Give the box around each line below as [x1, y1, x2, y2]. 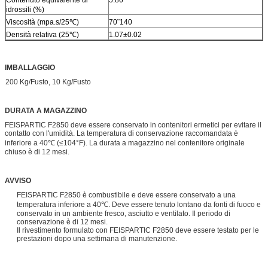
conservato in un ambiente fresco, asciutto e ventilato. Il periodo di [17, 209, 230, 218]
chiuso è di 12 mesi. [5, 147, 69, 156]
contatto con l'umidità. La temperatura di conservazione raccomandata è [5, 129, 238, 138]
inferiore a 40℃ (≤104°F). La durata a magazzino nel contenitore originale [5, 138, 245, 147]
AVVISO [5, 176, 31, 185]
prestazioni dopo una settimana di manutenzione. [17, 234, 177, 243]
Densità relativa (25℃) [6, 30, 79, 39]
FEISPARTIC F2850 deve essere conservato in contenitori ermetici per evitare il [5, 120, 261, 129]
